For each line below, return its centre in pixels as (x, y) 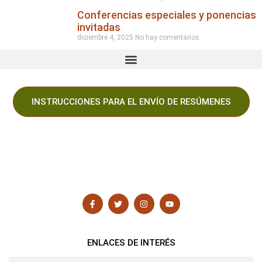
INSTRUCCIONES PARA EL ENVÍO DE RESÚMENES (131, 102)
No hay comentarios (167, 37)
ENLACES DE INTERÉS (131, 243)
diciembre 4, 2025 (106, 37)
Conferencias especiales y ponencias (167, 15)
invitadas (99, 27)
